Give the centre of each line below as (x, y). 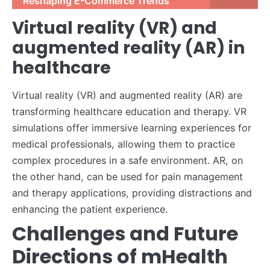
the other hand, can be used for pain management (127, 176)
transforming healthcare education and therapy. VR (129, 111)
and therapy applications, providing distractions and (132, 193)
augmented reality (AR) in (128, 48)
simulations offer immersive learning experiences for (132, 127)
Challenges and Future (125, 233)
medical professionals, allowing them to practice (124, 144)
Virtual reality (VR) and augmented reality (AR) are (127, 95)
